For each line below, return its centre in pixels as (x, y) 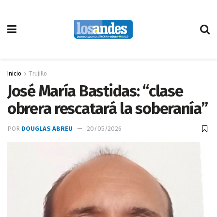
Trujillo (38, 74)
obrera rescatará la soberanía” (108, 108)
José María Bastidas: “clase (95, 91)
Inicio (14, 74)
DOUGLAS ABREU (47, 129)
